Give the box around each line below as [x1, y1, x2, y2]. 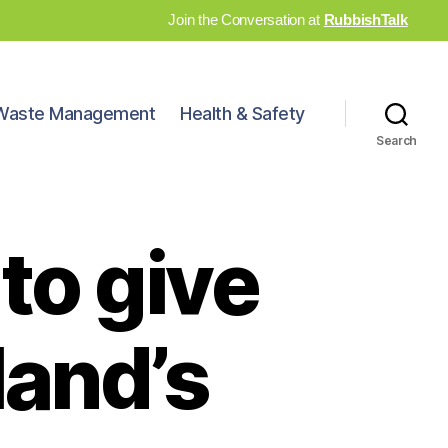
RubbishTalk [323, 11, 408, 28]
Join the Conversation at [168, 11, 324, 28]
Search [375, 132, 418, 148]
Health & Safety [180, 103, 305, 125]
